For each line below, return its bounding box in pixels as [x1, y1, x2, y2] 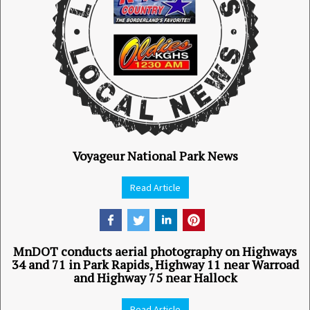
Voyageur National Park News [72, 147, 238, 164]
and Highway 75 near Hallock [73, 269, 237, 286]
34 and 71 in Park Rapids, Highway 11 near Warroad [11, 256, 299, 273]
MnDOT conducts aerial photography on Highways [13, 243, 297, 259]
